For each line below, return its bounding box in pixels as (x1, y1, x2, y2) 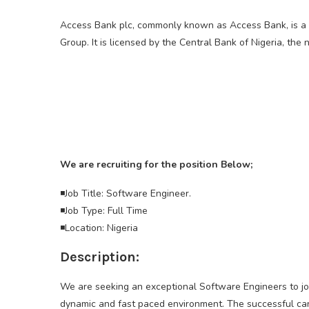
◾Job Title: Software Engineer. (60, 187, 191, 201)
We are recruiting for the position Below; (60, 158, 252, 172)
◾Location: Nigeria (60, 221, 138, 235)
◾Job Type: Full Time (60, 204, 148, 218)
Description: (60, 249, 139, 266)
